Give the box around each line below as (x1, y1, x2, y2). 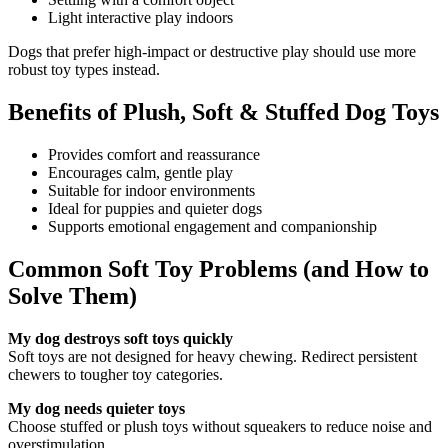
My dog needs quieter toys (8, 399, 185, 417)
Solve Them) (8, 282, 137, 309)
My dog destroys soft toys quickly (8, 329, 233, 347)
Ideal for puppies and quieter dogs (48, 199, 262, 217)
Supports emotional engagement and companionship (48, 217, 377, 235)
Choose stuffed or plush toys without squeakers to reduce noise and (8, 417, 432, 435)
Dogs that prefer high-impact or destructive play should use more (8, 43, 416, 61)
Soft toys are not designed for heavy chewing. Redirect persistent (8, 347, 417, 365)
